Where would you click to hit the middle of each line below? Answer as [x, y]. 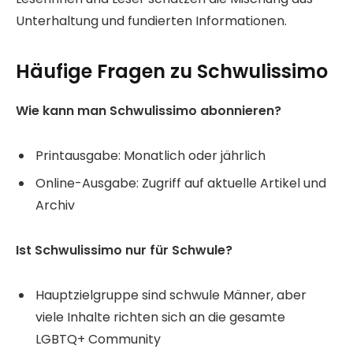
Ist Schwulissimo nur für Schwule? [124, 250]
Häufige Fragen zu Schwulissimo [172, 72]
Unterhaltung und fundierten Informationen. [151, 20]
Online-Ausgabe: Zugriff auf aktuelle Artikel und [181, 184]
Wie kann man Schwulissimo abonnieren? [149, 111]
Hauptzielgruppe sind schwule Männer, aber [171, 295]
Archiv [55, 206]
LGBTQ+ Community [98, 339]
